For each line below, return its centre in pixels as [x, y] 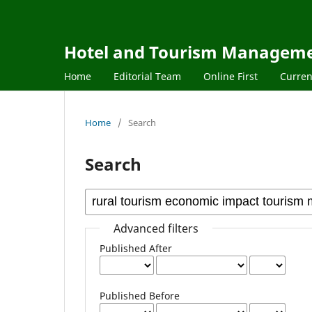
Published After [136, 248]
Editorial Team [147, 76]
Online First [231, 76]
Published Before [140, 295]
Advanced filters [156, 228]
